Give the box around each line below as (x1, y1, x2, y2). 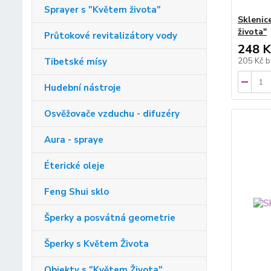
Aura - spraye (44, 134, 103, 146)
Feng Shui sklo (44, 186, 109, 198)
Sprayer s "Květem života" (44, 4, 161, 16)
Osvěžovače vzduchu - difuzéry (44, 108, 180, 120)
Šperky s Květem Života (44, 238, 149, 250)
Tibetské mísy (44, 56, 107, 68)
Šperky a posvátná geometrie (44, 212, 175, 224)
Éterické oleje (44, 160, 105, 172)
